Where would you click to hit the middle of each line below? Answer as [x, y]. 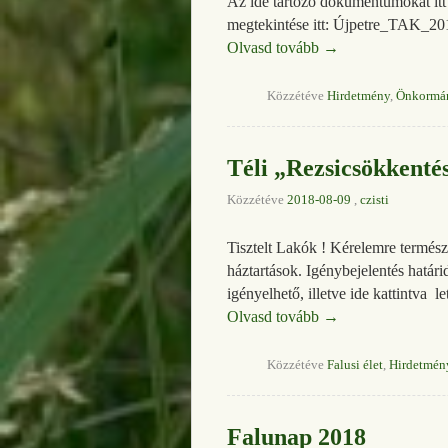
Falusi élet [355, 364]
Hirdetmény [358, 95]
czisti [374, 199]
